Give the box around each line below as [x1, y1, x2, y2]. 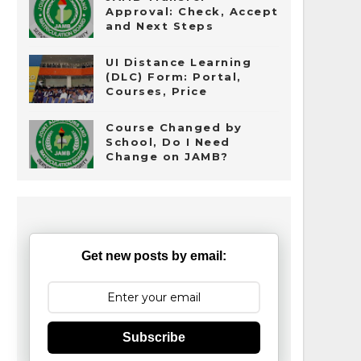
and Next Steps [106, 19, 214, 32]
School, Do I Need [106, 135, 230, 148]
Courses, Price [106, 85, 207, 98]
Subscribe [122, 330, 185, 344]
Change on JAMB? [106, 150, 229, 163]
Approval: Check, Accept [106, 5, 279, 18]
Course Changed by [106, 121, 243, 134]
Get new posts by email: [81, 249, 226, 263]
